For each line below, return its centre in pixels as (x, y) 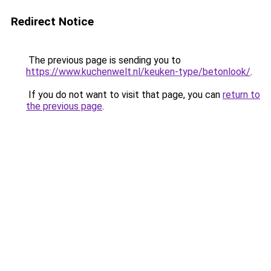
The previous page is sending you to (103, 60)
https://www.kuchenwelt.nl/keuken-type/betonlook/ (138, 72)
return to (241, 95)
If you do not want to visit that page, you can (124, 95)
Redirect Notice (52, 21)
